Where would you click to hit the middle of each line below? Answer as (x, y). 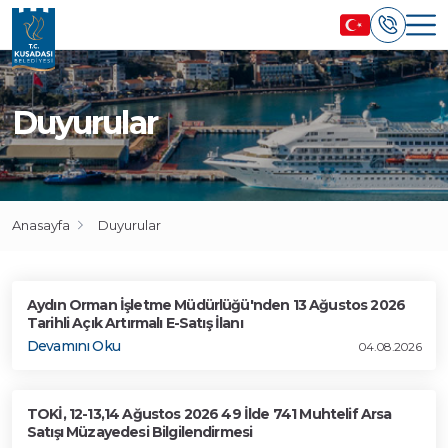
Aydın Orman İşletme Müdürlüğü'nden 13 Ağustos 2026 (216, 305)
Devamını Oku (73, 346)
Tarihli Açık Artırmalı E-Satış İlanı (135, 323)
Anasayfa (41, 225)
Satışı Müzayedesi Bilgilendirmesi (140, 432)
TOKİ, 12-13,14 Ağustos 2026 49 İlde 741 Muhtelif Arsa (209, 414)
